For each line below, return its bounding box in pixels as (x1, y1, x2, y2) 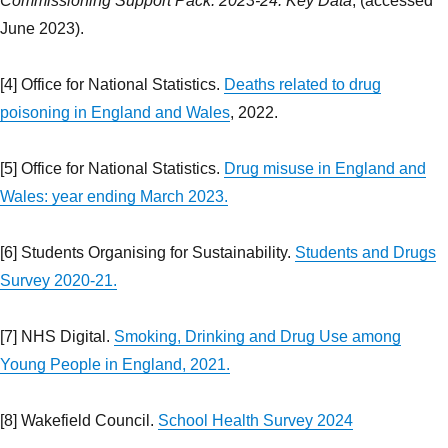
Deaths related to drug (224, 76, 381, 94)
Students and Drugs (295, 244, 436, 262)
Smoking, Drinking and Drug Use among (114, 328, 401, 346)
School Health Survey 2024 (158, 412, 353, 430)
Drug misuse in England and (224, 160, 426, 178)
